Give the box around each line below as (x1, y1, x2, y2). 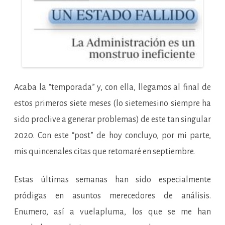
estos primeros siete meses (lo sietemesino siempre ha (14, 99, 211, 108)
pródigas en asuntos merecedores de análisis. (14, 191, 211, 201)
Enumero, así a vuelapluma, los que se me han (14, 207, 211, 217)
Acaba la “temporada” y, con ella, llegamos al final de (14, 83, 211, 92)
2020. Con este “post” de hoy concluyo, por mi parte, (14, 131, 211, 141)
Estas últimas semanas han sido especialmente (14, 175, 211, 185)
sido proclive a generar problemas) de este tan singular (14, 115, 211, 125)
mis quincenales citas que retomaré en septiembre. (14, 147, 195, 157)
